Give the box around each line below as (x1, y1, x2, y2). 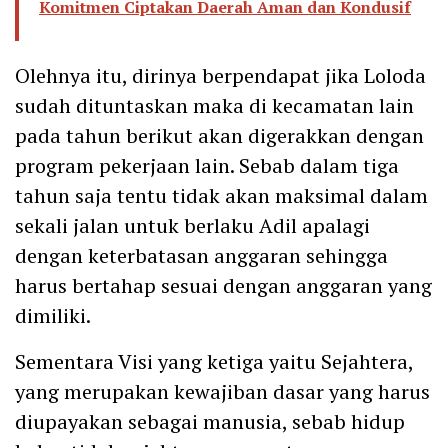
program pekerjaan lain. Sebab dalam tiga (15, 151, 399, 179)
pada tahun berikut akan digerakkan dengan (15, 121, 424, 149)
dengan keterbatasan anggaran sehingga (15, 241, 388, 269)
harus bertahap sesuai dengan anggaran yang (15, 271, 432, 299)
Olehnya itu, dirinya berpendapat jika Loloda (15, 61, 426, 89)
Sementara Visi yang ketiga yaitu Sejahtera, (15, 347, 413, 375)
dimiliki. (15, 301, 91, 329)
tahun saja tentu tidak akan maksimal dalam (15, 181, 428, 209)
